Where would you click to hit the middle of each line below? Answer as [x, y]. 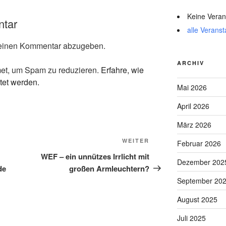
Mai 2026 [192, 88]
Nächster [166, 142]
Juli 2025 [191, 218]
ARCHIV [190, 63]
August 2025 [197, 200]
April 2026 [193, 106]
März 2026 [194, 125]
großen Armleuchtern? [109, 168]
